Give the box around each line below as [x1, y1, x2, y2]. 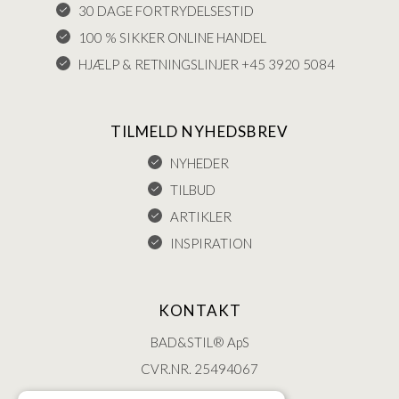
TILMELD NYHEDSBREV [110, 122, 289, 142]
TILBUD [169, 182, 216, 199]
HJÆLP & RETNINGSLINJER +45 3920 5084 [78, 56, 335, 73]
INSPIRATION [169, 235, 252, 252]
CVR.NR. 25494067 [141, 361, 258, 378]
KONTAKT [158, 301, 241, 321]
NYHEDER [169, 155, 229, 172]
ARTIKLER [169, 208, 232, 225]
